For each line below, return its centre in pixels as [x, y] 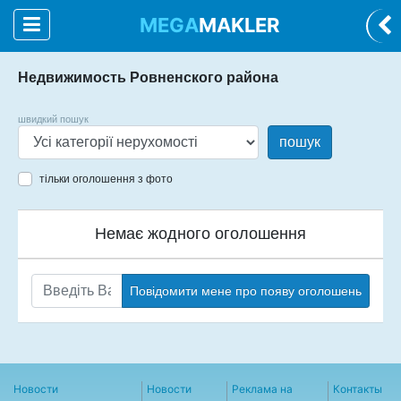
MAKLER [239, 25]
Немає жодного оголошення [200, 234]
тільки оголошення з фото [106, 179]
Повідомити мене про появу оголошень [246, 290]
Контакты [358, 389]
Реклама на [263, 389]
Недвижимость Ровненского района [148, 77]
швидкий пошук [53, 119]
